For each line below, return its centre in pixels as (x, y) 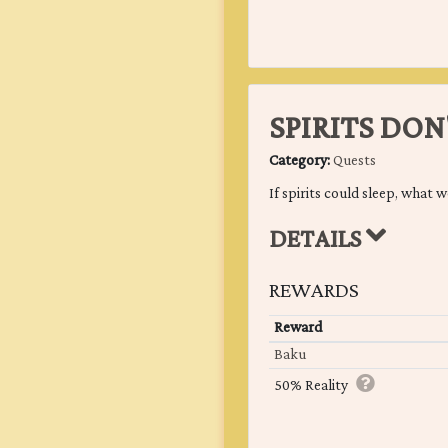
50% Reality (310, 386)
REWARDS (314, 291)
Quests (354, 161)
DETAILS (317, 240)
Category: (301, 161)
